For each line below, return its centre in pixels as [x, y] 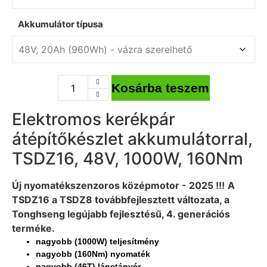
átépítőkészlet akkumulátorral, [132, 139]
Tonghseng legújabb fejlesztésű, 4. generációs [121, 214]
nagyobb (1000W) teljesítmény [97, 241]
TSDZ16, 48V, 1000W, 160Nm [128, 158]
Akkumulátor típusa [60, 24]
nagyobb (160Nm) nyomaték [93, 254]
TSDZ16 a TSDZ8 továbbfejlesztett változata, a [121, 199]
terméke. [33, 228]
